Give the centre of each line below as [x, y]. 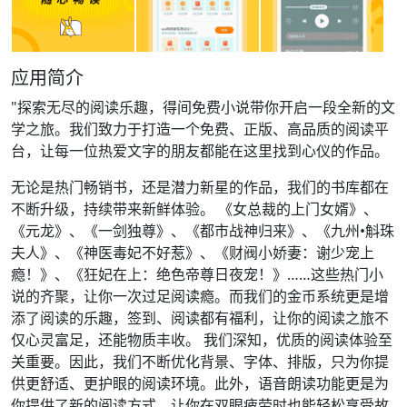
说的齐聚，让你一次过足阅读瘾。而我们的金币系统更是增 [200, 296]
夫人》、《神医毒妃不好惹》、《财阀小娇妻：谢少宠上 [193, 253]
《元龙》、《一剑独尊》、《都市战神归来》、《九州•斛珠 [203, 231]
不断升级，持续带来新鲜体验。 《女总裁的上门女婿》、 [194, 209]
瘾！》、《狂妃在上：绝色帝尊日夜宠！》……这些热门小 [197, 274]
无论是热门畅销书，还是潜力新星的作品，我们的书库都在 [200, 187]
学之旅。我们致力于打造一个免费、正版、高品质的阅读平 [200, 129]
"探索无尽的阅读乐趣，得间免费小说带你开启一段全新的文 [203, 107]
